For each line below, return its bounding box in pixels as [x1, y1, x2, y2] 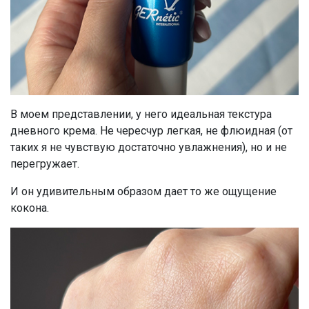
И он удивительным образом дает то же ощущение [10, 184, 277, 198]
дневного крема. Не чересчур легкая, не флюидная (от [10, 123, 292, 137]
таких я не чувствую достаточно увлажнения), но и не [10, 140, 287, 154]
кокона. [10, 201, 49, 215]
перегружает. [10, 157, 79, 170]
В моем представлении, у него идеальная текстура [10, 107, 272, 121]
